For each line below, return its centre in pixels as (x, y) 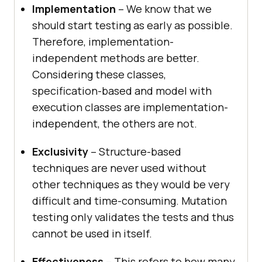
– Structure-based (136, 152)
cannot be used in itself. (92, 234)
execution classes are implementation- (130, 107)
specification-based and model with (122, 91)
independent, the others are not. (115, 124)
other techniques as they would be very (131, 185)
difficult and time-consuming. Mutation (130, 201)
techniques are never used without (119, 168)
